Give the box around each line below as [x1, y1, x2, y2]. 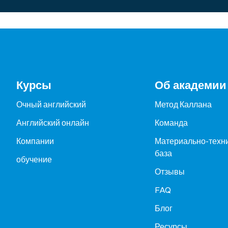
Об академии [155, 79, 226, 92]
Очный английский [16, 99, 86, 109]
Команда [155, 117, 188, 128]
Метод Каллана [155, 99, 212, 109]
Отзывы [155, 166, 185, 177]
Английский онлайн [16, 117, 89, 128]
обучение [16, 154, 52, 164]
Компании [16, 135, 54, 146]
